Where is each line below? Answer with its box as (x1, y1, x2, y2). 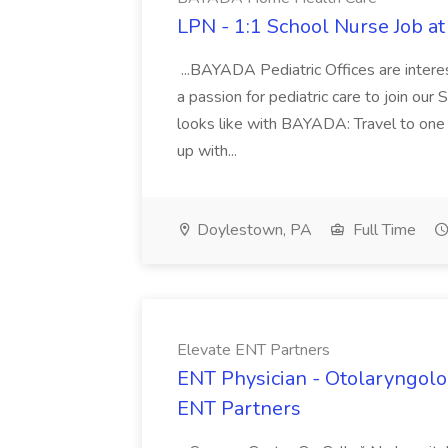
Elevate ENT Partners (177, 339, 330, 361)
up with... (177, 140, 241, 162)
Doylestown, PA (193, 219, 312, 241)
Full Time (349, 219, 416, 241)
